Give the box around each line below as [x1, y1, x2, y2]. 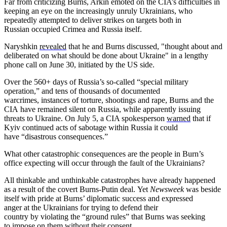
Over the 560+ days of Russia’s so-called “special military [4, 77, 188, 86]
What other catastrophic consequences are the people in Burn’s [4, 149, 204, 158]
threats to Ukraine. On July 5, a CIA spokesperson [4, 113, 167, 123]
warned [167, 113, 191, 123]
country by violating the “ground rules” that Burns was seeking [4, 212, 205, 221]
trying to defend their [91, 203, 158, 212]
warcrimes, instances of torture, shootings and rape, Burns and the [4, 95, 214, 104]
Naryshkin [4, 42, 40, 51]
